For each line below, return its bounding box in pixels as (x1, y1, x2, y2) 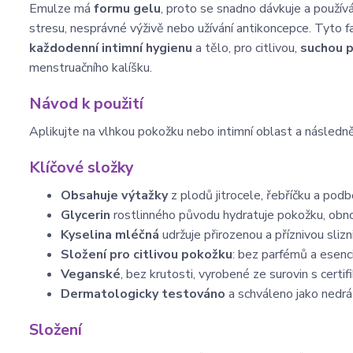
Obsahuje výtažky (61, 187, 168, 204)
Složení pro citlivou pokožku (61, 246, 232, 263)
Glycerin (61, 206, 110, 224)
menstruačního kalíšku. (29, 59, 152, 76)
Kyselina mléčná (61, 226, 159, 243)
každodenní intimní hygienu (29, 39, 192, 57)
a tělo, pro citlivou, (192, 39, 300, 57)
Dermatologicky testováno (61, 285, 225, 303)
